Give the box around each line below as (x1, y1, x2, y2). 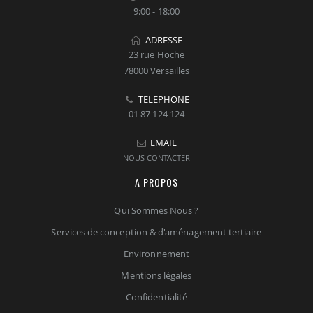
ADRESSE (145, 34, 183, 47)
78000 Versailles (123, 64, 190, 78)
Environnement (124, 247, 189, 261)
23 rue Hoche (129, 48, 184, 61)
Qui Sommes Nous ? (114, 204, 199, 217)
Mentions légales (121, 269, 192, 282)
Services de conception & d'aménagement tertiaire (51, 226, 262, 239)
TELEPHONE (138, 93, 190, 106)
